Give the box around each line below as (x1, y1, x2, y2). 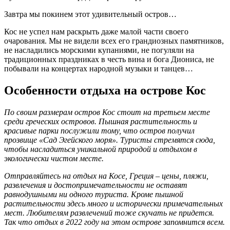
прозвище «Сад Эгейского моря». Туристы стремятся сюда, (4, 135, 215, 144)
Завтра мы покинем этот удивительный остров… (4, 10, 177, 19)
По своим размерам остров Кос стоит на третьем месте (4, 107, 210, 117)
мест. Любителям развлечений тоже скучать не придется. (4, 208, 214, 217)
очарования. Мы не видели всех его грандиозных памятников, (4, 36, 224, 46)
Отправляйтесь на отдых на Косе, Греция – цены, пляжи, (4, 171, 208, 180)
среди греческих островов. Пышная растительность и (4, 117, 197, 126)
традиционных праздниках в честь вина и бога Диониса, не (4, 55, 214, 64)
